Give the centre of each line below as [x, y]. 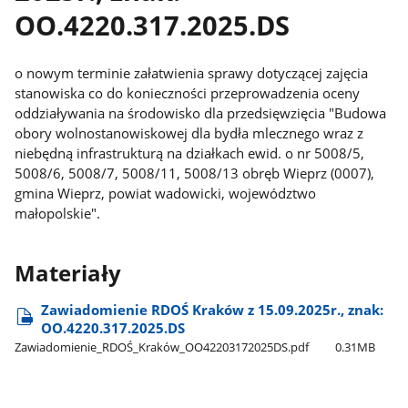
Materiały [68, 274]
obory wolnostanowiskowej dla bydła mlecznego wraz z [189, 133]
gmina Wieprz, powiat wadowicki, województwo [166, 193]
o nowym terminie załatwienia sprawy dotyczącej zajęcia [192, 72]
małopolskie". [58, 213]
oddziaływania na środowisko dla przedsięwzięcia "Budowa [201, 112]
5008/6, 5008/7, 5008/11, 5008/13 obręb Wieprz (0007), [195, 173]
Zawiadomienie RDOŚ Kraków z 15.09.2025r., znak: [213, 309]
